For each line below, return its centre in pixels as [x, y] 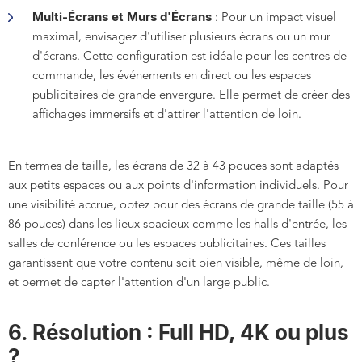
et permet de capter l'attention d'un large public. [139, 284]
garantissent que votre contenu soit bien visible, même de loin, [176, 264]
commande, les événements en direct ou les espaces [172, 77]
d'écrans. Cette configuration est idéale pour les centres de [189, 57]
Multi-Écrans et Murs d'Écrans [122, 17]
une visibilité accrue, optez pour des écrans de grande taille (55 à [181, 206]
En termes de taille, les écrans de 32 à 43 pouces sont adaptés [173, 167]
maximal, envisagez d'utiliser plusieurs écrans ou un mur [181, 38]
